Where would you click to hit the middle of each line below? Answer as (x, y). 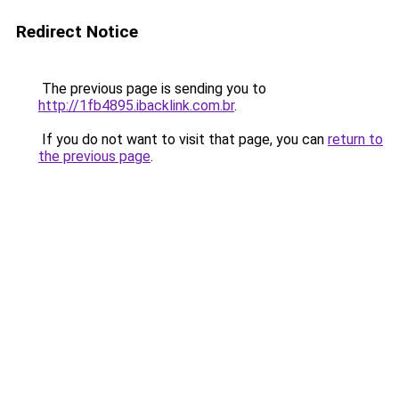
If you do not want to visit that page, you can (183, 139)
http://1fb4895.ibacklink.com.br (136, 106)
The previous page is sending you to (152, 89)
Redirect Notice (77, 32)
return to (355, 139)
